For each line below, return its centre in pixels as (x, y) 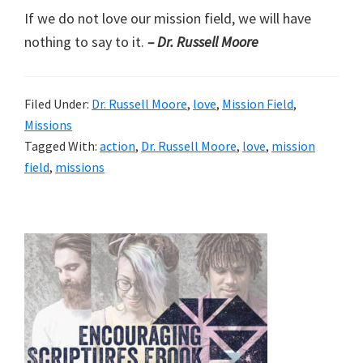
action (117, 145)
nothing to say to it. (86, 41)
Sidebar (58, 271)
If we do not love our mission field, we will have (168, 18)
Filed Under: (58, 103)
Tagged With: (62, 145)
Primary (60, 245)
